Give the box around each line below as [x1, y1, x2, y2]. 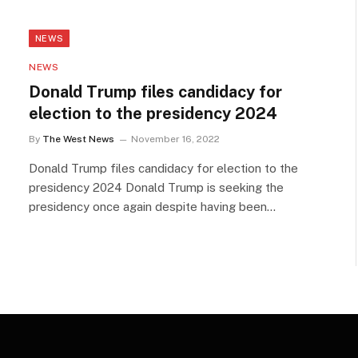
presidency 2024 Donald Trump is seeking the [29, 181, 284, 194]
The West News [42, 133, 114, 145]
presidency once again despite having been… [29, 200, 276, 213]
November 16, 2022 [131, 133, 220, 145]
